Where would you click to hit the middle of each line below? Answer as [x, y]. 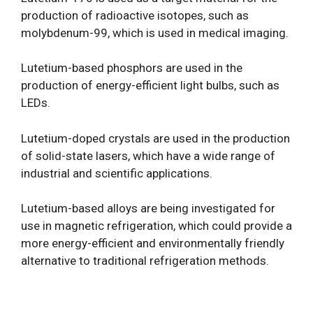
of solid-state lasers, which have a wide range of [148, 155]
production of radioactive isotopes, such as [135, 15]
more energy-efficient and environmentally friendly [153, 243]
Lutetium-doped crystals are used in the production [155, 138]
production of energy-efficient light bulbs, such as [150, 85]
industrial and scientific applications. [117, 173]
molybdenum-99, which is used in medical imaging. [155, 32]
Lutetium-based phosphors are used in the [132, 68]
